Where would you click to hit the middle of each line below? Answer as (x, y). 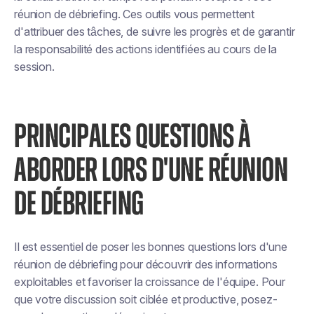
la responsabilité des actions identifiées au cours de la (146, 49)
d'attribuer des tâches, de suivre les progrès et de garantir (155, 32)
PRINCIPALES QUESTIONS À (132, 137)
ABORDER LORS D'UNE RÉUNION (151, 171)
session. (34, 67)
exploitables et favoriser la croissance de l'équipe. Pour (150, 282)
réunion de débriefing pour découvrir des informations (146, 264)
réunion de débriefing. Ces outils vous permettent (135, 14)
